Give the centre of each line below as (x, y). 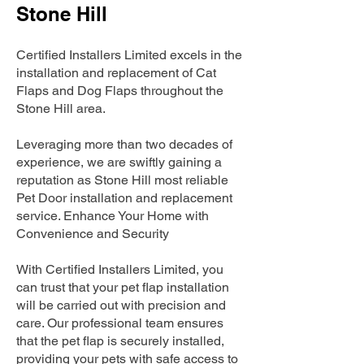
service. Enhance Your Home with (113, 216)
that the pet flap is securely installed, (120, 341)
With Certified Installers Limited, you (120, 269)
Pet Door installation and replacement (124, 198)
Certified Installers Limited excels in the (129, 55)
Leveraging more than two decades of (124, 144)
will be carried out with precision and (121, 305)
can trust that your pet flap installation (123, 287)
